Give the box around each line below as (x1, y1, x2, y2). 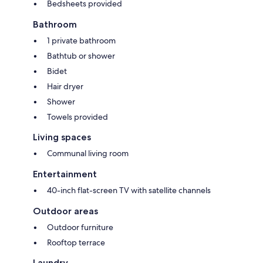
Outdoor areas (33, 205, 98, 217)
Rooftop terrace (47, 237, 105, 248)
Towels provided (47, 111, 108, 122)
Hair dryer (47, 80, 83, 92)
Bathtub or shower (47, 50, 115, 61)
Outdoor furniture (47, 221, 113, 232)
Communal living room (47, 147, 129, 159)
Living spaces (33, 131, 91, 143)
